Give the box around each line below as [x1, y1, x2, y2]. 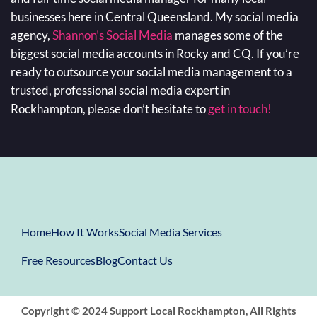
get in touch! [208, 101, 272, 116]
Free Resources [21, 253, 96, 267]
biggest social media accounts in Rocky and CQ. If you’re [11, 46, 299, 61]
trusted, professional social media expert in [11, 83, 230, 98]
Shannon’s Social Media [52, 28, 173, 42]
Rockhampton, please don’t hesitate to [11, 101, 208, 116]
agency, [11, 28, 52, 42]
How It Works [51, 225, 119, 238]
